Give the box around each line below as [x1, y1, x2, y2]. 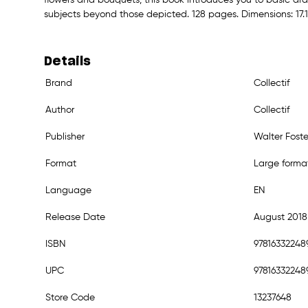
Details [44, 55, 91, 68]
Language [45, 185, 91, 195]
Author [45, 104, 74, 115]
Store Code [45, 292, 95, 302]
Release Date [45, 212, 105, 222]
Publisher [45, 131, 85, 142]
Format [45, 158, 76, 168]
